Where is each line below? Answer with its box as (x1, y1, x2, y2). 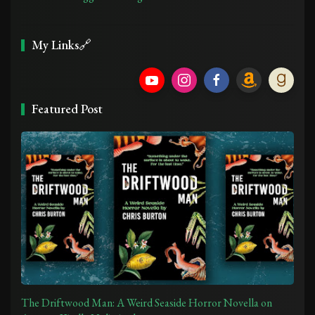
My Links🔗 (32, 36, 91, 53)
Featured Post (32, 100, 103, 117)
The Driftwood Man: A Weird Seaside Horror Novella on (21, 295, 272, 310)
